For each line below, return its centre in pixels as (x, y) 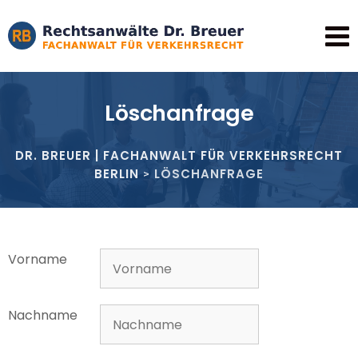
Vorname (38, 259)
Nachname (43, 315)
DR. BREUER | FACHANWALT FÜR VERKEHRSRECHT (179, 155)
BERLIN (117, 174)
